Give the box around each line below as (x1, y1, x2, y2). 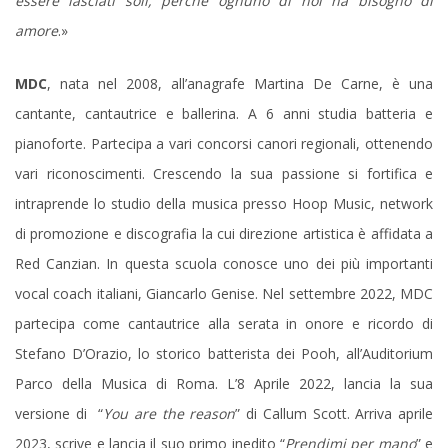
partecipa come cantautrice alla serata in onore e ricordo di (15, 313, 433, 333)
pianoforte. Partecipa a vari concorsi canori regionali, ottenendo (15, 133, 433, 153)
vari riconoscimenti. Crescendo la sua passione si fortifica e (15, 163, 433, 183)
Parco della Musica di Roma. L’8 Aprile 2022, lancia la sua (15, 373, 433, 393)
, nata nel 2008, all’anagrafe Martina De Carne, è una (47, 73, 433, 93)
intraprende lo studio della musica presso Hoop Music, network (15, 193, 433, 213)
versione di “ (15, 403, 104, 423)
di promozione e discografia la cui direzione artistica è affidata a (15, 223, 433, 243)
